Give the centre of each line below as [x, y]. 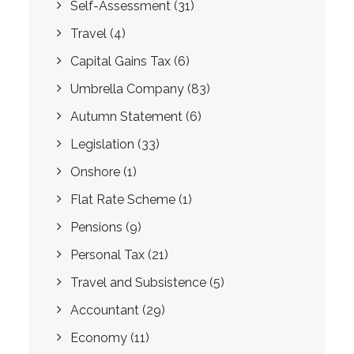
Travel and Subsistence [138, 282]
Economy [99, 338]
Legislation [102, 144]
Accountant [105, 310]
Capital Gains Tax [121, 61]
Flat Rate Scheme [123, 200]
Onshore [95, 172]
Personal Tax [107, 255]
